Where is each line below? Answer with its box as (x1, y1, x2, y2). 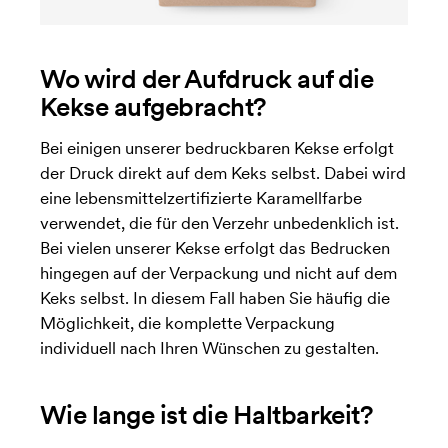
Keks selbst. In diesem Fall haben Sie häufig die (39, 287, 390, 310)
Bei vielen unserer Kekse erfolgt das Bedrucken (39, 237, 390, 260)
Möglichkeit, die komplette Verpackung (39, 312, 335, 335)
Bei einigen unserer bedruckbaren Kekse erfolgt (39, 137, 394, 160)
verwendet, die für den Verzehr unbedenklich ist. (39, 212, 399, 235)
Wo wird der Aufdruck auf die (39, 62, 374, 96)
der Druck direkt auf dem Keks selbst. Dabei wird (39, 162, 406, 185)
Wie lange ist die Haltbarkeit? (39, 398, 374, 432)
